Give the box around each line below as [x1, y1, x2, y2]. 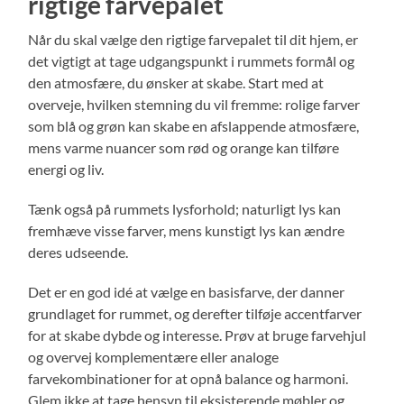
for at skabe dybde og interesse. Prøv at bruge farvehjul [28, 326, 367, 344]
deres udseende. [28, 243, 129, 261]
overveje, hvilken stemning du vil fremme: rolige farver [28, 95, 361, 113]
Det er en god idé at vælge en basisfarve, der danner [28, 282, 345, 300]
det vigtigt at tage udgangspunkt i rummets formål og [28, 51, 355, 69]
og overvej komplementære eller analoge [28, 347, 280, 365]
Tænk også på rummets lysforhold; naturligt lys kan [28, 199, 342, 217]
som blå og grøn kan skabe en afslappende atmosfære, [28, 116, 360, 134]
